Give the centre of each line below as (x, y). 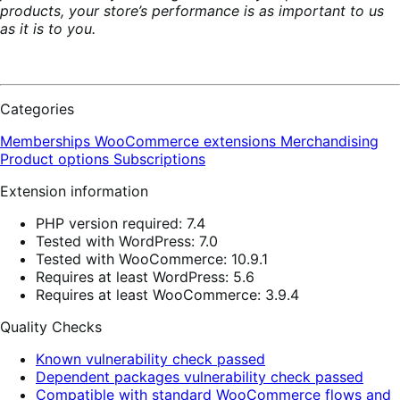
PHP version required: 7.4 (121, 224)
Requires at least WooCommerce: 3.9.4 (167, 295)
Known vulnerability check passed (150, 359)
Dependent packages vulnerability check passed (200, 377)
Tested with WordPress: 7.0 (127, 242)
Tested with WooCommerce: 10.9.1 (152, 259)
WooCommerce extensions (187, 142)
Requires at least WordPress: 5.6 (145, 277)
